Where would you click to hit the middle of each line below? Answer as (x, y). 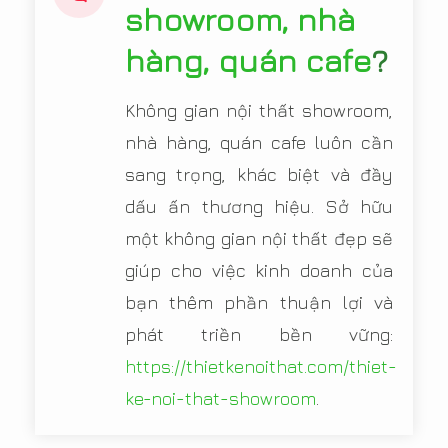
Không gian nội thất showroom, (259, 110)
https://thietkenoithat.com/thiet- (261, 366)
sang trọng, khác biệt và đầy (259, 174)
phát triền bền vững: (259, 334)
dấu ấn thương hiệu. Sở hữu (259, 206)
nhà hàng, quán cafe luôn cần (259, 142)
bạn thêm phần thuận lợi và (259, 302)
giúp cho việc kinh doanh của (259, 270)
